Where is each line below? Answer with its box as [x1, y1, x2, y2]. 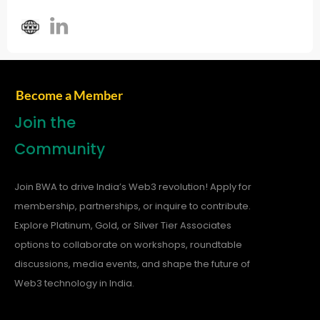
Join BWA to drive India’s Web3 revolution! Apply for [14, 180, 251, 194]
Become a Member [16, 87, 123, 104]
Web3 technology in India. [14, 276, 134, 291]
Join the [14, 112, 76, 134]
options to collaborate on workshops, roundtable [14, 238, 242, 252]
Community [14, 139, 105, 160]
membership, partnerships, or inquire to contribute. [14, 199, 251, 214]
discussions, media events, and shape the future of [14, 257, 250, 271]
